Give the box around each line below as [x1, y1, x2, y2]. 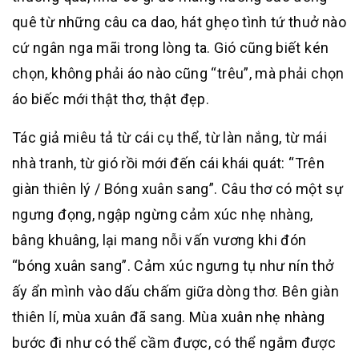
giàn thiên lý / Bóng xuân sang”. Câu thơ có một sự [12, 180, 343, 197]
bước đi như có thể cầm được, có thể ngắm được [12, 334, 337, 351]
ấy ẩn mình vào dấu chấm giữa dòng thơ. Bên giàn [12, 283, 339, 300]
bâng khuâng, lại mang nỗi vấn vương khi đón [12, 232, 307, 248]
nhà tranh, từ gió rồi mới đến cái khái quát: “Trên [12, 155, 325, 171]
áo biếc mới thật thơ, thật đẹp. [12, 91, 210, 107]
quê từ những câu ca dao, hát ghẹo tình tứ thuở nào [12, 14, 346, 30]
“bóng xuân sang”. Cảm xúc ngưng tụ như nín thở [12, 257, 334, 274]
